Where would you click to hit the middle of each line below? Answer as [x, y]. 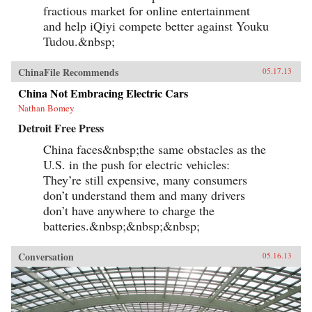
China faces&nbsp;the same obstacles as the [155, 149]
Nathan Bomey [46, 108]
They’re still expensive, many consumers [145, 179]
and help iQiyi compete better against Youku [156, 25]
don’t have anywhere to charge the [129, 210]
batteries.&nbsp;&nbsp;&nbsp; [122, 225]
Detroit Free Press [61, 127]
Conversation [46, 256]
